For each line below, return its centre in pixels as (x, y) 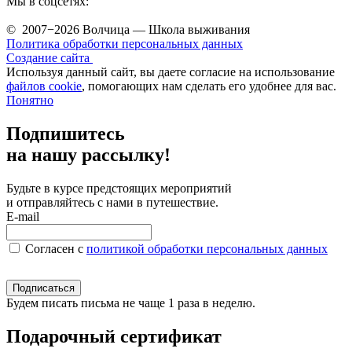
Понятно (30, 101)
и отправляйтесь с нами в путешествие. (112, 203)
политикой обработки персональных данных (207, 249)
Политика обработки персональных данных (125, 44)
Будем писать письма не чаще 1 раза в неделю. (131, 303)
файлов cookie (44, 86)
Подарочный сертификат (114, 337)
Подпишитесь (66, 134)
